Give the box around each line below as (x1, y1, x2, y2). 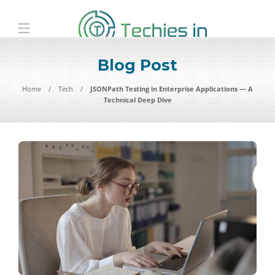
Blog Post (98, 56, 177, 74)
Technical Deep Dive (103, 95, 172, 104)
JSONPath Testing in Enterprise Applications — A (90, 84, 253, 93)
